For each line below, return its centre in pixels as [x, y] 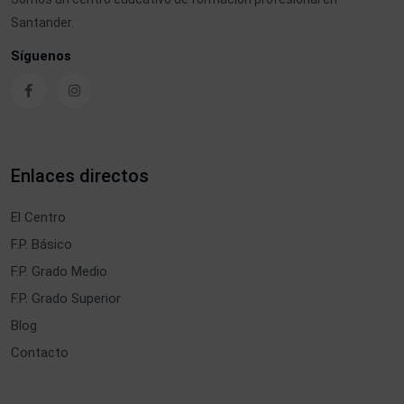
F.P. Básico [41, 244]
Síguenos [41, 55]
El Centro [38, 217]
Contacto [40, 352]
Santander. [42, 22]
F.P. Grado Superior [66, 298]
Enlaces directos [80, 175]
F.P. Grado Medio [59, 271]
